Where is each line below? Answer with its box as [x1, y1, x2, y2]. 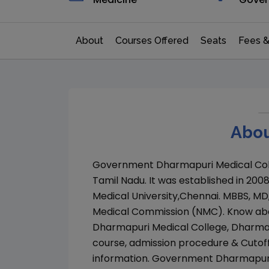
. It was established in [145, 174, 246, 187]
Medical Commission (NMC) [92, 205, 223, 219]
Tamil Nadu [92, 174, 145, 187]
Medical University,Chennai [92, 189, 219, 203]
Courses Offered [115, 35, 189, 46]
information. [92, 252, 152, 265]
